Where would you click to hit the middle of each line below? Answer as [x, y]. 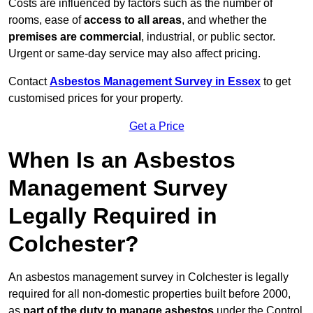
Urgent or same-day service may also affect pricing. [134, 54]
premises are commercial [75, 37]
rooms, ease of [46, 20]
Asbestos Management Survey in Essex [155, 82]
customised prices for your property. [96, 99]
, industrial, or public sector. [208, 37]
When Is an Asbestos [122, 160]
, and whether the [224, 20]
